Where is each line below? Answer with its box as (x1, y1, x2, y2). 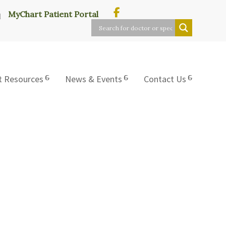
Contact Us (144, 73, 186, 85)
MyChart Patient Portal (6, 9, 98, 19)
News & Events (65, 73, 122, 85)
